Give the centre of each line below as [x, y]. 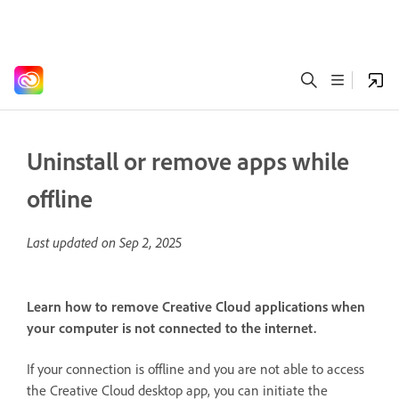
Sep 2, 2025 [151, 242]
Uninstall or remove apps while [188, 161]
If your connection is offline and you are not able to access [195, 368]
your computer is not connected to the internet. [171, 328]
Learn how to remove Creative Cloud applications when [196, 307]
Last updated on [73, 242]
